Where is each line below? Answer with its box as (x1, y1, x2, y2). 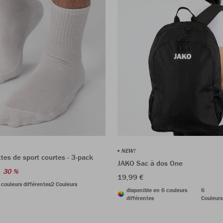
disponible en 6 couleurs (126, 186, 187, 194)
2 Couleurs (51, 180, 77, 188)
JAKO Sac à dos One (117, 158, 183, 168)
